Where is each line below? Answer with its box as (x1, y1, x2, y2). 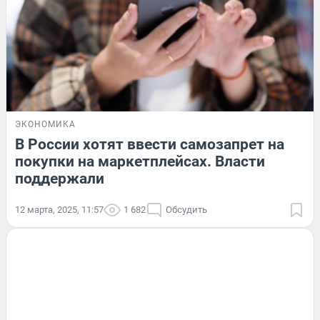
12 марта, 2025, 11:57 (15, 204, 104, 216)
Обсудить (166, 204, 207, 216)
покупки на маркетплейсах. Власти (15, 153, 265, 171)
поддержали (15, 170, 104, 188)
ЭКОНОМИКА (15, 119, 76, 130)
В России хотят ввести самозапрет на (15, 136, 284, 154)
